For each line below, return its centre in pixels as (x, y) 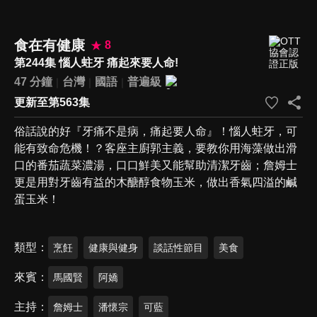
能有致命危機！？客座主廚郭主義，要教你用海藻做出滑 (156, 148)
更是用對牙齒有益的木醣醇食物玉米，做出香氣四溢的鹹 (156, 182)
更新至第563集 (52, 102)
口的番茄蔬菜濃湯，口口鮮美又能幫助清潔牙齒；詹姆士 (156, 165)
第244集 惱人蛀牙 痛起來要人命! (96, 62)
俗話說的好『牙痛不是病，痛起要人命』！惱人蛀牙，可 (156, 131)
